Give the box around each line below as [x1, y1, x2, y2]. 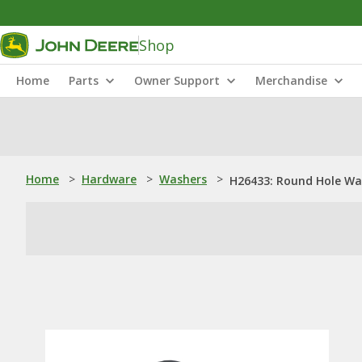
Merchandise [255, 73, 327, 88]
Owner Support [134, 73, 220, 88]
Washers [159, 171, 207, 187]
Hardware [82, 171, 137, 187]
